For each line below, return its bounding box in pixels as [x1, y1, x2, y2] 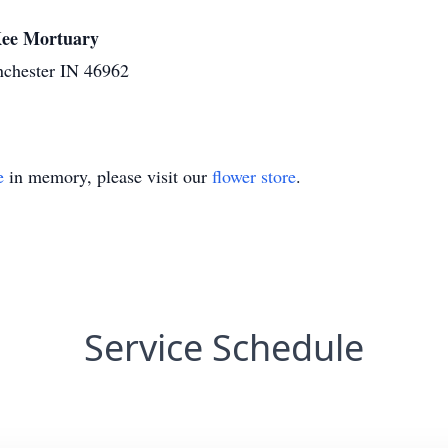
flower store [212, 164, 296, 188]
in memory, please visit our [4, 164, 212, 188]
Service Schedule [84, 323, 364, 372]
